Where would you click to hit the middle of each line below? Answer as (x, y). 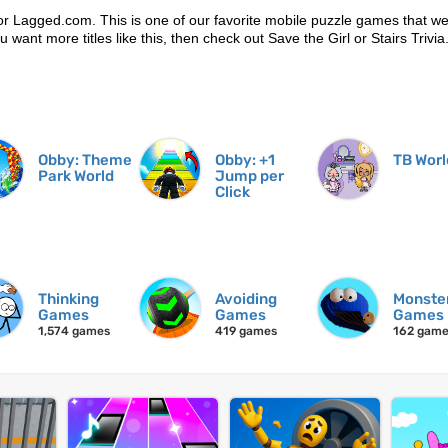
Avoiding (246, 299)
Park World (75, 176)
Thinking (68, 299)
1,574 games (73, 331)
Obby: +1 (245, 160)
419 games (246, 331)
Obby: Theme (84, 160)
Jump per (250, 176)
